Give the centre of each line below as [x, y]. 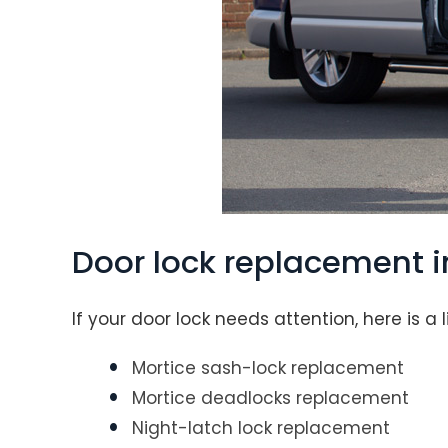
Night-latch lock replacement [261, 428]
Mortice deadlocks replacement [270, 398]
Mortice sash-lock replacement [268, 368]
